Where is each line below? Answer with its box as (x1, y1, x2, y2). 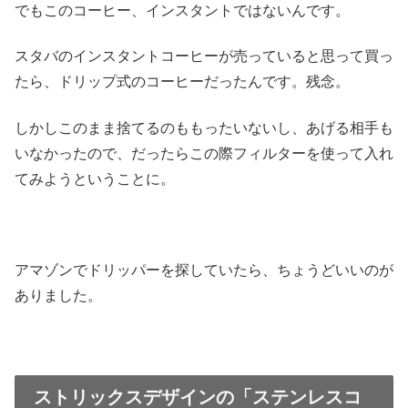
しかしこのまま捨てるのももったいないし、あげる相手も (15, 119, 393, 136)
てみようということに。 (15, 170, 175, 187)
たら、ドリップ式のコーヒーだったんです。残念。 (15, 74, 350, 90)
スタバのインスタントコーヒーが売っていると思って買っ (15, 48, 393, 65)
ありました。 (15, 288, 109, 304)
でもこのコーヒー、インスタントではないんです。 (15, 2, 350, 18)
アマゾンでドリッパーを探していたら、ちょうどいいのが (15, 262, 393, 279)
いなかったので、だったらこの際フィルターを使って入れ (15, 145, 393, 161)
